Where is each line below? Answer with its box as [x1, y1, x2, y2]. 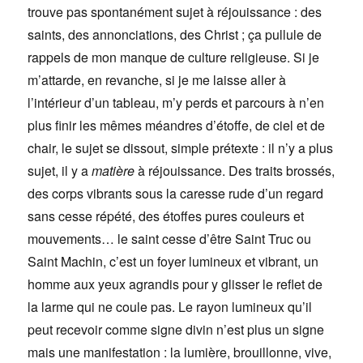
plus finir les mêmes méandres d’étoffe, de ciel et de [28, 116, 326, 135]
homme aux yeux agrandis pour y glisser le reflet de [28, 275, 323, 294]
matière [92, 161, 135, 181]
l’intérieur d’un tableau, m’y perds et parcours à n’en [28, 93, 325, 113]
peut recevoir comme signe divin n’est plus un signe [28, 320, 325, 340]
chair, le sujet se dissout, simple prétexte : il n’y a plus [28, 139, 334, 158]
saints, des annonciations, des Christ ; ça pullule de [28, 25, 322, 45]
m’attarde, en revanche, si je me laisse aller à [28, 70, 287, 90]
